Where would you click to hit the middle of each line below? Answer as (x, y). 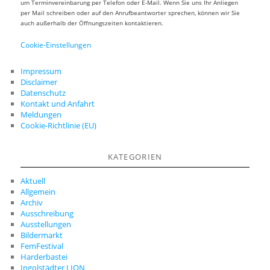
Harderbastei (44, 256)
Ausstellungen (46, 224)
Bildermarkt (42, 235)
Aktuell (33, 181)
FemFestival (42, 246)
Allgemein (38, 191)
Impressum (41, 71)
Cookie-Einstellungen (56, 45)
